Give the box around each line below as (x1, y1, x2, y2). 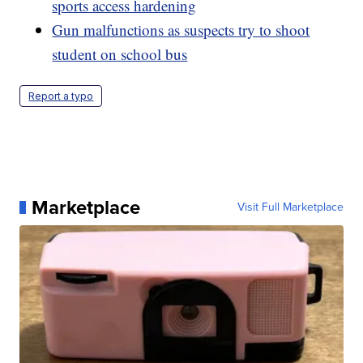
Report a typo (28, 89, 94, 102)
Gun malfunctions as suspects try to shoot (52, 19, 310, 40)
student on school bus (52, 43, 188, 64)
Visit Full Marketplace (237, 198, 344, 216)
